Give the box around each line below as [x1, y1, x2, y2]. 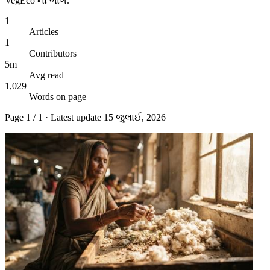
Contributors [29, 48, 77, 58]
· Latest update [43, 111, 104, 122]
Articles [29, 26, 58, 37]
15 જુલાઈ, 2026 [104, 111, 166, 122]
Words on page [29, 91, 86, 102]
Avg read [29, 69, 64, 80]
